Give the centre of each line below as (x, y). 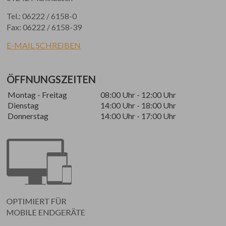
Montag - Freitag (38, 95)
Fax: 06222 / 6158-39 (44, 27)
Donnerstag (28, 116)
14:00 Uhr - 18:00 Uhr (138, 105)
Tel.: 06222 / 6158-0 (42, 16)
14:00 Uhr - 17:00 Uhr (138, 116)
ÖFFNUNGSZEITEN (51, 79)
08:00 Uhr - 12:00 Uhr (138, 95)
